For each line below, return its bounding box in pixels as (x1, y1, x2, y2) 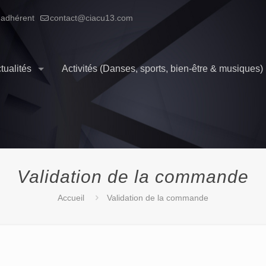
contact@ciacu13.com (50, 13, 133, 23)
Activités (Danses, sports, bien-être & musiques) (62, 64, 263, 74)
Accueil (58, 193, 84, 202)
